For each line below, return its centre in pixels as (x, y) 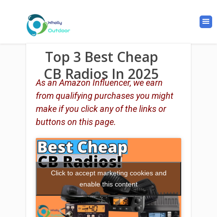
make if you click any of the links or (101, 109)
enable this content (108, 184)
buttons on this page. (76, 122)
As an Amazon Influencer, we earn (99, 83)
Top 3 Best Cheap (101, 57)
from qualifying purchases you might (105, 96)
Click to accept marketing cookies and (108, 173)
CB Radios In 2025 (101, 74)
